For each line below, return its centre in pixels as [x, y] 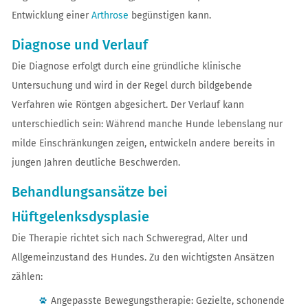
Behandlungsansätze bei [89, 192]
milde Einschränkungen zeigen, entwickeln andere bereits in [143, 143]
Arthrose [110, 15]
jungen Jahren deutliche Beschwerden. [96, 163]
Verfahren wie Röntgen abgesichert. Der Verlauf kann [128, 105]
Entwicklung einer [51, 15]
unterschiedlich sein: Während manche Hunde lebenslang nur [147, 124]
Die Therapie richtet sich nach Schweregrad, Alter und [129, 238]
